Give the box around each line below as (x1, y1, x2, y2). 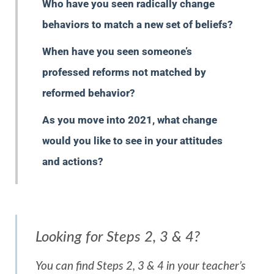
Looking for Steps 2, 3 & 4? (35, 230, 200, 245)
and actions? (42, 155, 103, 168)
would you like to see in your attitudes (42, 135, 223, 147)
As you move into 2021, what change (42, 114, 217, 127)
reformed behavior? (42, 87, 135, 100)
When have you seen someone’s (42, 45, 192, 58)
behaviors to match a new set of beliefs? (42, 18, 233, 31)
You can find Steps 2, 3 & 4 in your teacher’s (35, 261, 246, 273)
